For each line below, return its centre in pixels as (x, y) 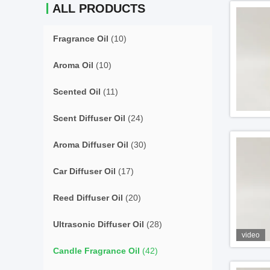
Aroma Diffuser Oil (91, 145)
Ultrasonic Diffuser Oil (99, 224)
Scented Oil (77, 92)
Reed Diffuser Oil (88, 198)
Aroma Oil (73, 65)
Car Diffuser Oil (84, 171)
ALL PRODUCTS (99, 8)
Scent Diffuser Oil (89, 118)
